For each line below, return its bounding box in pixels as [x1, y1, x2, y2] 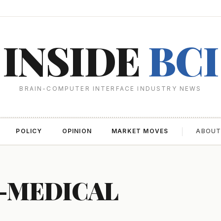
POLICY [16, 127, 42, 135]
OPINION [62, 127, 92, 135]
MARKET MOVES [111, 127, 169, 135]
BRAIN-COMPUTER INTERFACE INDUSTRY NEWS [19, 85, 202, 92]
